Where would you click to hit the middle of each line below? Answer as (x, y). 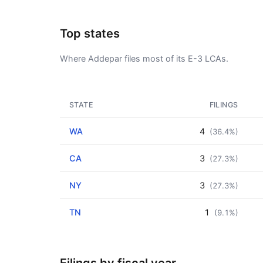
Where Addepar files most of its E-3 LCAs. (144, 58)
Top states (90, 33)
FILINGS (224, 105)
